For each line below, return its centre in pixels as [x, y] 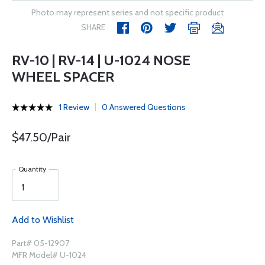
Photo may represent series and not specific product [127, 12]
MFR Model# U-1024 [49, 255]
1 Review [74, 107]
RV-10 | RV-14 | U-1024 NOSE [101, 60]
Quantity [32, 169]
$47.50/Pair [41, 137]
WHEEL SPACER [63, 77]
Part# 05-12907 [41, 243]
